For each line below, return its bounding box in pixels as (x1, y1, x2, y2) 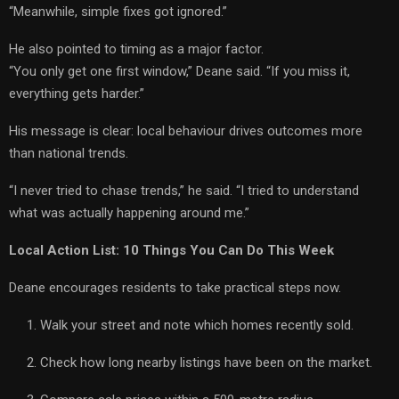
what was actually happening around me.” (9, 204, 249, 221)
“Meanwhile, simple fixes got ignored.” (9, 3, 227, 20)
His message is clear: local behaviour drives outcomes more (9, 122, 362, 139)
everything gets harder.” (9, 85, 144, 102)
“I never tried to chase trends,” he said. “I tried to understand (9, 182, 359, 199)
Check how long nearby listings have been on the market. (40, 354, 372, 370)
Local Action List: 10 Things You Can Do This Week (9, 241, 334, 258)
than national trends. (9, 144, 128, 161)
